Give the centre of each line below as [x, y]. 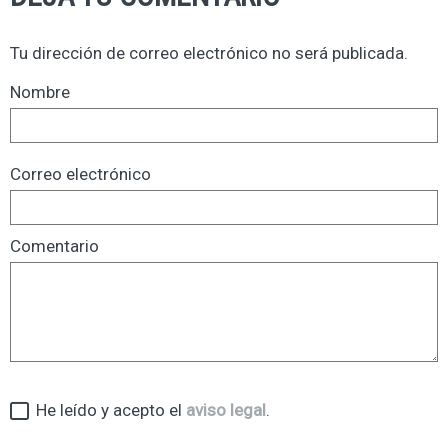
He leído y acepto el [107, 410]
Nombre [40, 92]
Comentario [54, 246]
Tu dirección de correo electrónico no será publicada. [209, 53]
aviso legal [226, 410]
